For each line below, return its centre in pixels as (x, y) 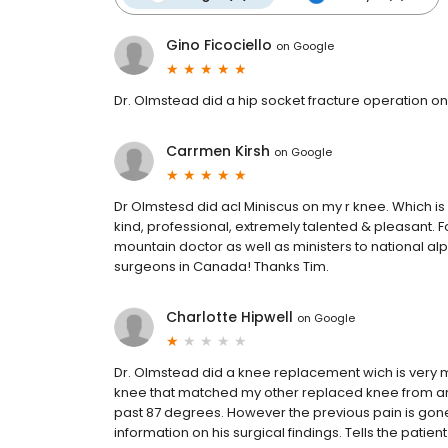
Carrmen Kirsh (218, 151)
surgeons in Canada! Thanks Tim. (221, 267)
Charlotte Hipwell (229, 317)
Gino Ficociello (219, 45)
